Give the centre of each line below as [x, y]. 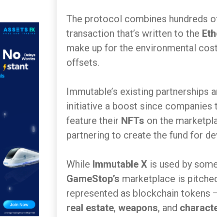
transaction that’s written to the [134, 33]
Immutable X [121, 164]
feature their [94, 121]
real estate [90, 208]
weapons [138, 208]
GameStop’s [94, 179]
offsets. [83, 62]
